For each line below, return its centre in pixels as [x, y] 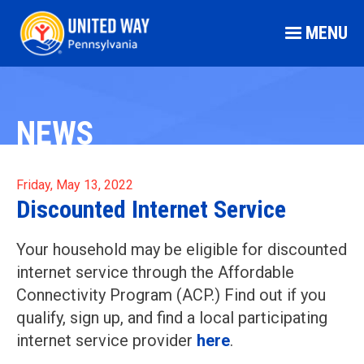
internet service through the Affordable [155, 272]
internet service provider [106, 340]
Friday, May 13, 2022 [75, 185]
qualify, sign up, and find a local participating [172, 318]
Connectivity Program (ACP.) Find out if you [171, 295]
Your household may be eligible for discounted [182, 249]
